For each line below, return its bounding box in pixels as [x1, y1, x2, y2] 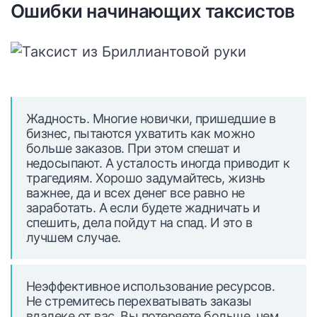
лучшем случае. [26, 230, 121, 245]
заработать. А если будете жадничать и [26, 200, 260, 215]
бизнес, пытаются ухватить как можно [26, 126, 255, 141]
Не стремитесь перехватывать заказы [26, 294, 252, 309]
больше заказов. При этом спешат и [26, 141, 241, 156]
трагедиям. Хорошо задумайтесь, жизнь [26, 171, 265, 185]
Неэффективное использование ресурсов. [26, 279, 275, 294]
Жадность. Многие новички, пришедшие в [26, 111, 276, 126]
